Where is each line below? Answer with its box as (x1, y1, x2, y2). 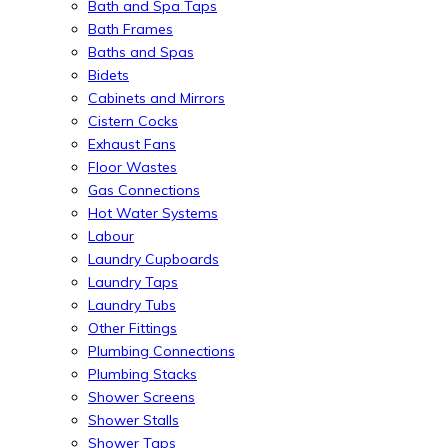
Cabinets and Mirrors (88, 88, 225, 107)
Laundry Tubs (88, 295, 176, 314)
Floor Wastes (88, 157, 177, 176)
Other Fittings (88, 318, 177, 337)
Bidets (88, 65, 129, 84)
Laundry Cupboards (88, 249, 219, 268)
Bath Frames (88, 19, 173, 38)
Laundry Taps (88, 272, 178, 291)
